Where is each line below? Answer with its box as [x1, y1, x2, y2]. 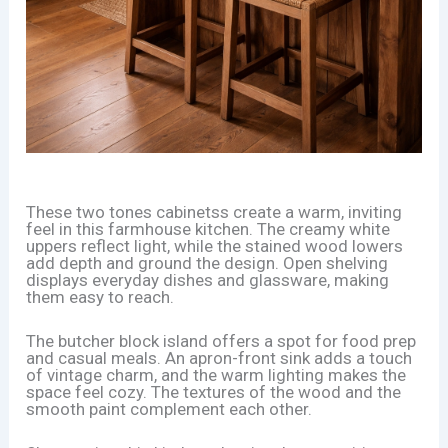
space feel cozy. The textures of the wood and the [26, 381, 402, 402]
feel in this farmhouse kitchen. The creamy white [26, 218, 391, 239]
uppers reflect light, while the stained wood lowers [26, 235, 404, 256]
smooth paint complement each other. [26, 398, 313, 419]
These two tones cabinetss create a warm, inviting [26, 201, 403, 222]
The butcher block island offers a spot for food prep [26, 330, 417, 351]
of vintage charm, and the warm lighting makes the [26, 364, 407, 385]
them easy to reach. [26, 286, 175, 307]
